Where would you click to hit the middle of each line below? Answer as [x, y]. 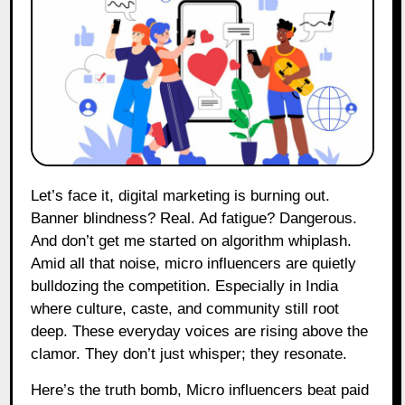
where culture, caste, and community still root [185, 308]
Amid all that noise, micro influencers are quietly [194, 263]
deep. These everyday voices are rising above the [200, 331]
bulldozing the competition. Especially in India [185, 286]
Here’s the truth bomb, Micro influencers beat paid [200, 390]
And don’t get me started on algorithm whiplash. [192, 240]
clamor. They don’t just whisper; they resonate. [189, 353]
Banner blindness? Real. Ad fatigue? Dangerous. [194, 218]
